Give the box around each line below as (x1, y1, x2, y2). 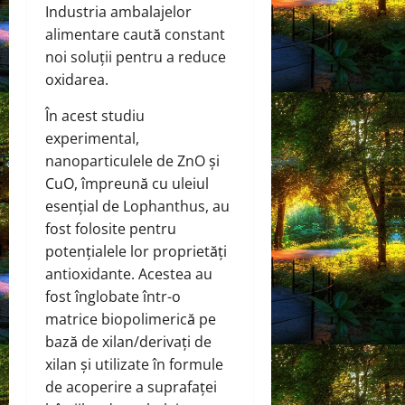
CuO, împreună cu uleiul (45, 174, 209, 194)
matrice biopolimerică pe (45, 309, 216, 330)
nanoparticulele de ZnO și (45, 151, 220, 172)
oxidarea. (45, 70, 108, 90)
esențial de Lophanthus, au (45, 196, 230, 217)
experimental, (45, 128, 139, 149)
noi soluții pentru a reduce (45, 47, 226, 68)
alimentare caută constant (45, 24, 225, 45)
